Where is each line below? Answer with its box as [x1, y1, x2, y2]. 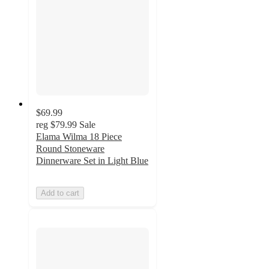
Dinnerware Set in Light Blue [36, 156, 148, 166]
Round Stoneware [36, 144, 104, 154]
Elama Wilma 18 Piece [36, 131, 122, 142]
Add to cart [41, 189, 79, 198]
